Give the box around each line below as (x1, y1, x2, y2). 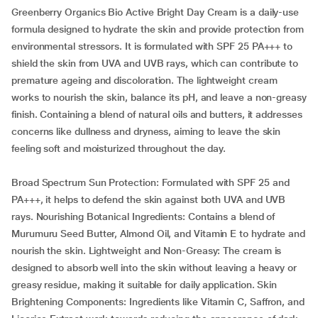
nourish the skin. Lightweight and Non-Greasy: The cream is (11, 245, 282, 256)
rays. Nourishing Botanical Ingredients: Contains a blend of (11, 211, 275, 222)
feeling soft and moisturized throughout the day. (11, 143, 226, 154)
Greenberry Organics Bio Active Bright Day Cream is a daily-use (11, 6, 300, 18)
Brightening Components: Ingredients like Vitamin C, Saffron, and (11, 296, 305, 307)
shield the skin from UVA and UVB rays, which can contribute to (11, 57, 299, 69)
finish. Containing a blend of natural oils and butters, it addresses (11, 109, 302, 120)
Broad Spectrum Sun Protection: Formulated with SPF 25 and (11, 177, 290, 188)
